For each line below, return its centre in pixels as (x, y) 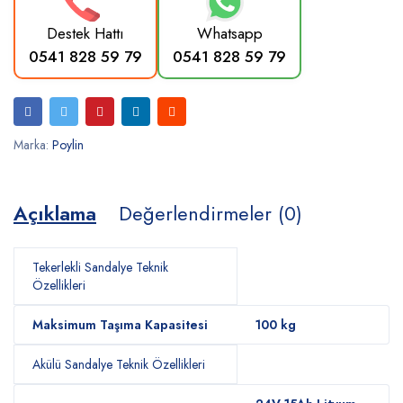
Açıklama (55, 213)
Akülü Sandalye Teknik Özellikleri (119, 364)
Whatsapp (229, 33)
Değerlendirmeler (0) (210, 213)
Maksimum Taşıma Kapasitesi (120, 325)
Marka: (33, 145)
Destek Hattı (85, 33)
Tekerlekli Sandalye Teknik (100, 267)
